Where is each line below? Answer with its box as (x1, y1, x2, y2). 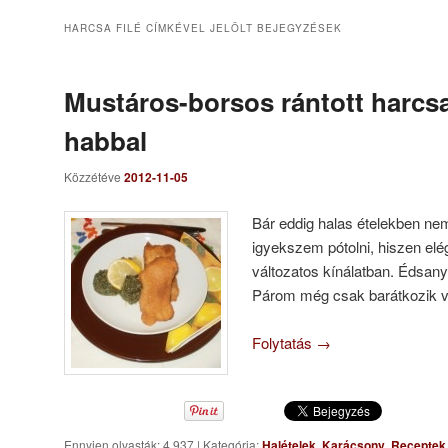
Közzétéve (64, 168, 124, 186)
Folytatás (252, 331, 317, 353)
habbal (64, 122, 147, 160)
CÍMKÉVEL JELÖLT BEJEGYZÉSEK (142, 21, 342, 36)
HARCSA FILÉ (64, 21, 142, 36)
